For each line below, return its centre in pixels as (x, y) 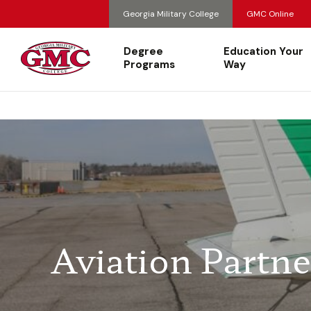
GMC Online (270, 14)
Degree (143, 51)
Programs (149, 65)
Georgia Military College (171, 14)
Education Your (264, 51)
